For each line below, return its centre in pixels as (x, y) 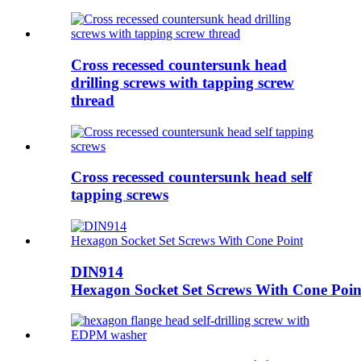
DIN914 (97, 272)
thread (93, 100)
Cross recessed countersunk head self (191, 177)
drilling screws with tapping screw (183, 82)
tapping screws (120, 195)
